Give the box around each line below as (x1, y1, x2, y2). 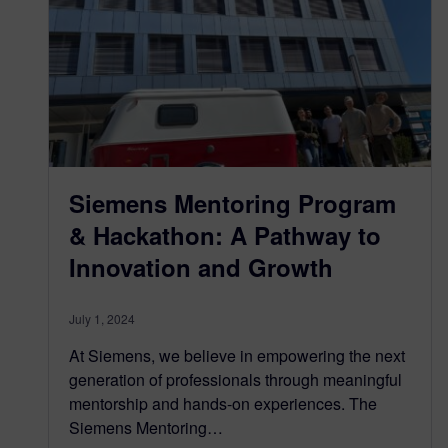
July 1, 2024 (69, 309, 135, 327)
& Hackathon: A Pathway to (69, 217, 381, 252)
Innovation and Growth (69, 249, 333, 284)
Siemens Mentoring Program (69, 185, 396, 220)
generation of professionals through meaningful (69, 367, 402, 391)
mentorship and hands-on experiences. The (69, 391, 377, 415)
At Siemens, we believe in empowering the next (69, 343, 405, 367)
